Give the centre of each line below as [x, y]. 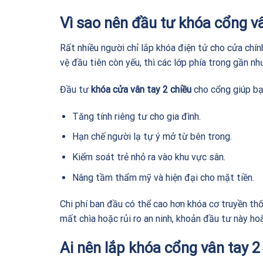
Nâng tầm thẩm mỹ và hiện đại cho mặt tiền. [163, 177]
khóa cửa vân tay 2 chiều [141, 90]
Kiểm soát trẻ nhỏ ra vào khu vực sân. [149, 157]
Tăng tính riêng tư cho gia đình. [136, 116]
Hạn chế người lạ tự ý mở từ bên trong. [152, 137]
